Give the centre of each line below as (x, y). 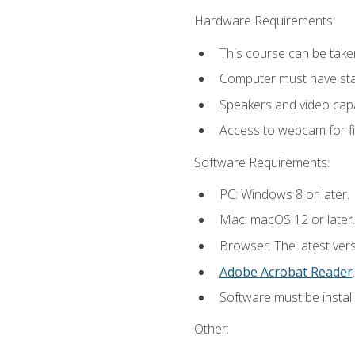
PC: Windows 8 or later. (284, 194)
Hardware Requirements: (264, 21)
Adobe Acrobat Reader (286, 271)
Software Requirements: (261, 162)
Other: (211, 329)
